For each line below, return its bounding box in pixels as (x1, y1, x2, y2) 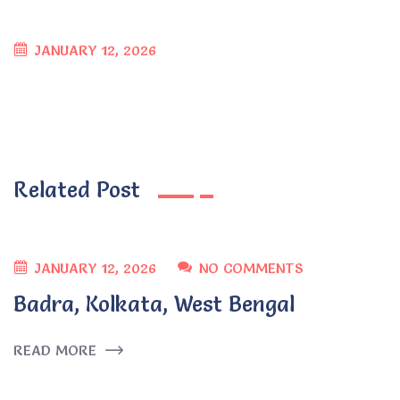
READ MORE (13, 340, 96, 359)
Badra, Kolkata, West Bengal (13, 291, 295, 317)
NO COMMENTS (199, 259, 303, 277)
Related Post (13, 177, 140, 203)
